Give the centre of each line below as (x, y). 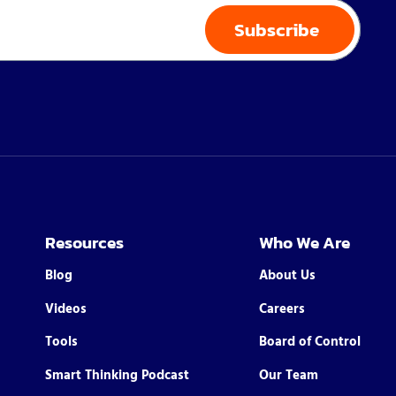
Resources (85, 243)
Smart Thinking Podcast (118, 376)
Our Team (288, 376)
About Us (287, 275)
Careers (282, 309)
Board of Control (309, 343)
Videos (66, 309)
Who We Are (304, 243)
